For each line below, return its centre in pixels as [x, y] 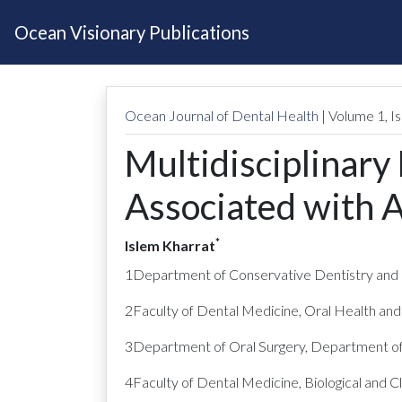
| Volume [349, 115]
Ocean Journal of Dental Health [222, 115]
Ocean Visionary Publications [132, 32]
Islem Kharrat [170, 245]
